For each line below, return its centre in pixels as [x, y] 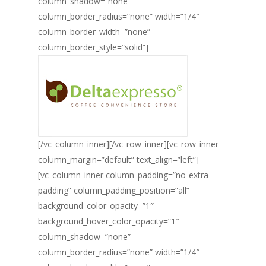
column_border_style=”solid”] [93, 47]
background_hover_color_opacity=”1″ [109, 221]
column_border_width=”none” [94, 32]
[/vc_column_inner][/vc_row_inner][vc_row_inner [128, 144]
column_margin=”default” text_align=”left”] [118, 159]
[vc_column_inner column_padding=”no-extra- [125, 175]
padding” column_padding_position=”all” [114, 190]
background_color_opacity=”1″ [96, 206]
